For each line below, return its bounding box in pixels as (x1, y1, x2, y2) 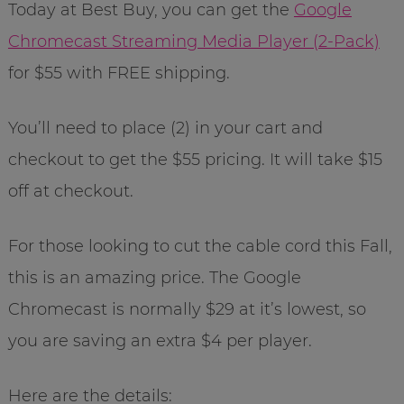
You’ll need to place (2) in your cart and (7, 117, 323, 138)
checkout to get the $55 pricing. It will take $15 (7, 149, 382, 170)
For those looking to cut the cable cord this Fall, (7, 235, 392, 256)
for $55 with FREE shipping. (7, 62, 230, 83)
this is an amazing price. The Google (7, 267, 301, 288)
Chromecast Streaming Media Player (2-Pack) (7, 31, 380, 51)
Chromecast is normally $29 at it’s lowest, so (7, 298, 366, 319)
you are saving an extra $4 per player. (7, 330, 312, 351)
